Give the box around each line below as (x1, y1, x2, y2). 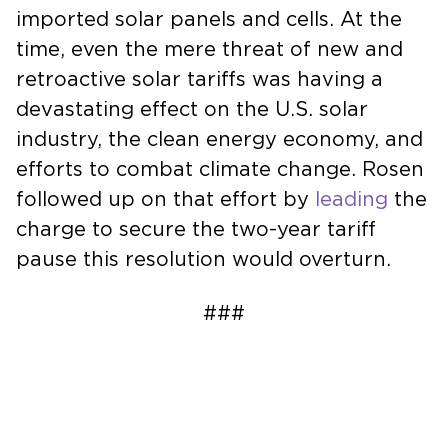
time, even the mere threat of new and (16, 39, 403, 60)
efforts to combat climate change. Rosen (16, 159, 424, 180)
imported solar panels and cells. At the (16, 9, 402, 30)
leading (315, 189, 388, 210)
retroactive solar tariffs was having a (16, 69, 383, 90)
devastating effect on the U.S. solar (16, 99, 368, 120)
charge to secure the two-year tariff (16, 219, 376, 240)
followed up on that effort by (16, 189, 315, 210)
